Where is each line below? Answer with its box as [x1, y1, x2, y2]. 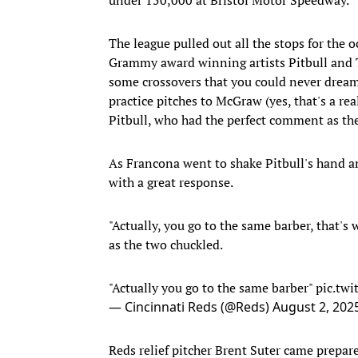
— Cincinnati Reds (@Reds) [109, 297, 272, 316]
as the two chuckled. [109, 235, 223, 253]
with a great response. [109, 173, 233, 191]
